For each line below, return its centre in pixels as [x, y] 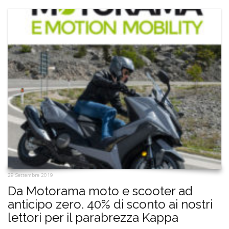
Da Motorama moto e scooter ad [100, 191]
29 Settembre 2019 [30, 175]
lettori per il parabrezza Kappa [93, 218]
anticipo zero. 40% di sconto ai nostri [110, 204]
